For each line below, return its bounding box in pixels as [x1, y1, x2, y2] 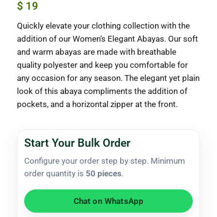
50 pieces [86, 169, 122, 179]
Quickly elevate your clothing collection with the [17, 21, 190, 31]
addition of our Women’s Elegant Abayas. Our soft [17, 34, 198, 44]
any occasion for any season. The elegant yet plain [17, 73, 200, 83]
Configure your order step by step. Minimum [24, 156, 185, 166]
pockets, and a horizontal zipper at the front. [17, 99, 178, 109]
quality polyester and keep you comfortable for [17, 60, 188, 70]
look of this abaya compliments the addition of [17, 86, 187, 96]
